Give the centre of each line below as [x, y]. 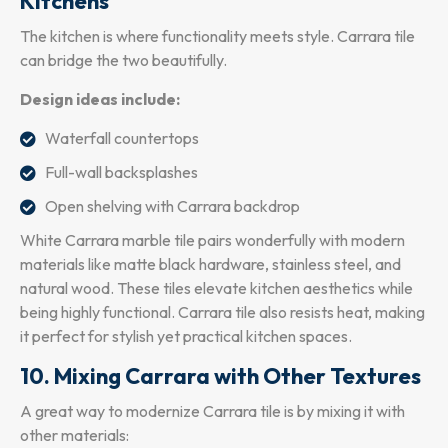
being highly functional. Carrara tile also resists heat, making [222, 311]
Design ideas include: [100, 98]
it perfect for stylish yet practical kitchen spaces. [186, 335]
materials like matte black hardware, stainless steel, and [210, 263]
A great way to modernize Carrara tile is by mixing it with [212, 410]
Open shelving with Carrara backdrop [172, 205]
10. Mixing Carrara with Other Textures [220, 375]
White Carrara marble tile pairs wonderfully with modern [212, 239]
